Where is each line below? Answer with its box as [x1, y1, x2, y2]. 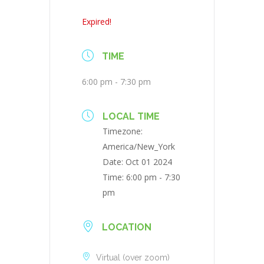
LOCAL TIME [103, 111, 160, 123]
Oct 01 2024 [126, 156, 172, 168]
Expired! [82, 16, 111, 28]
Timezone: [103, 126, 143, 137]
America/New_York [103, 141, 175, 153]
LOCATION [102, 222, 151, 233]
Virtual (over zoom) [96, 253, 170, 263]
